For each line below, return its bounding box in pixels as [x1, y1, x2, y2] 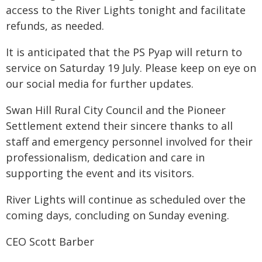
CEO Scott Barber [6, 235, 94, 249]
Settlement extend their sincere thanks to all [6, 119, 233, 133]
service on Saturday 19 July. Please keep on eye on [6, 61, 256, 75]
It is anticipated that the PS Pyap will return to [6, 45, 242, 59]
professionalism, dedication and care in [6, 150, 205, 164]
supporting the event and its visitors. [6, 166, 194, 180]
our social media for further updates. [6, 77, 194, 91]
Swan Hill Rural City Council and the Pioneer [6, 103, 226, 117]
